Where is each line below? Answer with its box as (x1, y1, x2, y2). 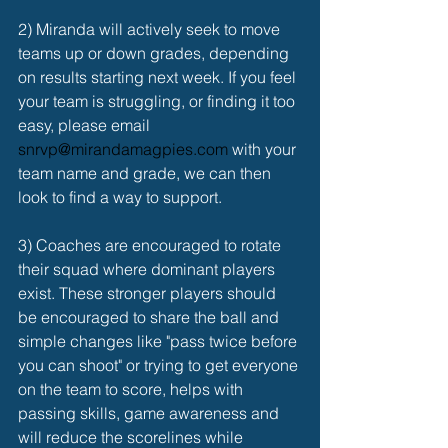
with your (232, 139, 300, 159)
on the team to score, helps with (18, 379, 247, 399)
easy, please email (18, 115, 154, 135)
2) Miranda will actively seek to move (18, 19, 284, 39)
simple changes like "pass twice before (18, 331, 301, 351)
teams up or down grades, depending (18, 43, 293, 63)
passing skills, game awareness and (18, 403, 283, 423)
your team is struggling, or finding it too (18, 91, 299, 111)
